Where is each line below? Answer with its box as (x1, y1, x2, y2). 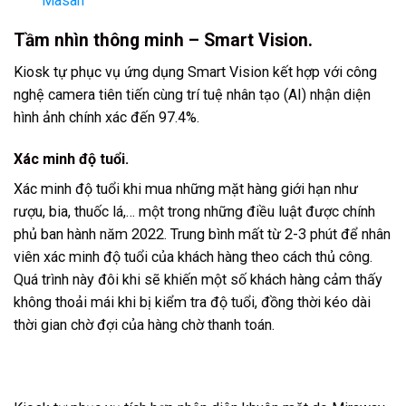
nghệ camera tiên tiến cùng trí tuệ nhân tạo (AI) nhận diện (14, 85, 371, 103)
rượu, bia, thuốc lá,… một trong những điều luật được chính (14, 202, 375, 220)
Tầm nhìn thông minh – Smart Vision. (14, 30, 313, 52)
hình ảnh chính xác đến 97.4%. (14, 108, 199, 126)
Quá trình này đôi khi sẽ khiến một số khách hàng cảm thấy (14, 270, 382, 288)
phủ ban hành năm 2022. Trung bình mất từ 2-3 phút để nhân (14, 225, 391, 243)
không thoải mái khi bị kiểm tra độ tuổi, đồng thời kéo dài (14, 293, 371, 311)
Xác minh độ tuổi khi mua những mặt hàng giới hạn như (14, 179, 358, 198)
